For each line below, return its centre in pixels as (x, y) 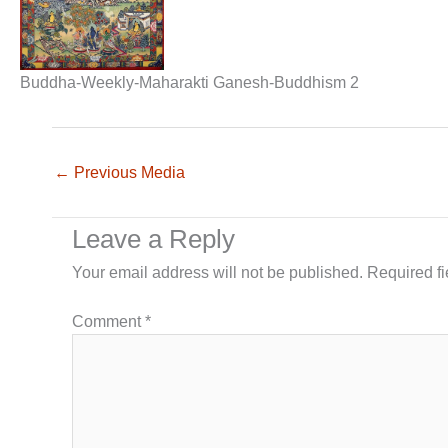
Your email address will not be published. (217, 272)
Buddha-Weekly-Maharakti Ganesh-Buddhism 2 (189, 82)
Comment (108, 321)
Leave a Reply (153, 238)
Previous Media (127, 172)
